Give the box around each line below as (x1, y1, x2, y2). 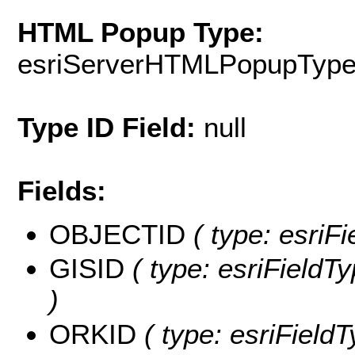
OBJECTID (49, 218, 185, 250)
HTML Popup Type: (17, 17, 264, 48)
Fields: (17, 175, 106, 207)
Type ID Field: (17, 112, 204, 143)
